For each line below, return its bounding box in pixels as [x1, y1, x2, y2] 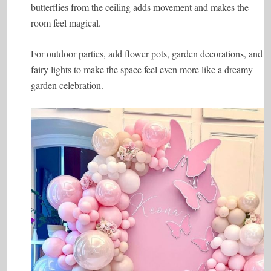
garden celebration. [31, 79, 104, 91]
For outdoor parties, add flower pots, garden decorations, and [31, 47, 263, 60]
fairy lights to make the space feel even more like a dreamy [31, 63, 253, 76]
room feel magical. [31, 16, 102, 29]
